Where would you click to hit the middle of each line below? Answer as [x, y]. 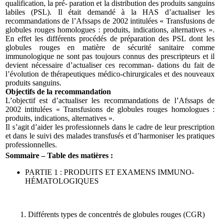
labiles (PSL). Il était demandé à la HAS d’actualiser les [110, 12]
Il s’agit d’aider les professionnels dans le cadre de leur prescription [110, 127]
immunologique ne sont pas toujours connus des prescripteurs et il [110, 56]
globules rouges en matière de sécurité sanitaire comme [110, 48]
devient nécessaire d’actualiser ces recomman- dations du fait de [110, 65]
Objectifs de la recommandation [58, 92]
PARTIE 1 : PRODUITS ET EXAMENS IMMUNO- [110, 172]
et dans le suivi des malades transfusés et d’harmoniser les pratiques [110, 136]
